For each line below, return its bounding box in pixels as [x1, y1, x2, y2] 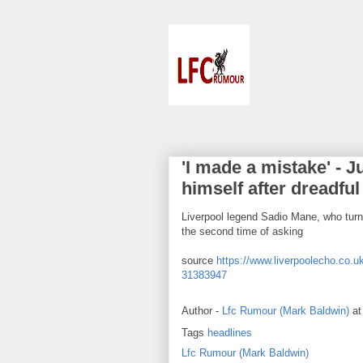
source [181, 254, 216, 267]
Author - [181, 305, 222, 318]
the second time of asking [181, 225, 303, 237]
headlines [207, 327, 252, 339]
